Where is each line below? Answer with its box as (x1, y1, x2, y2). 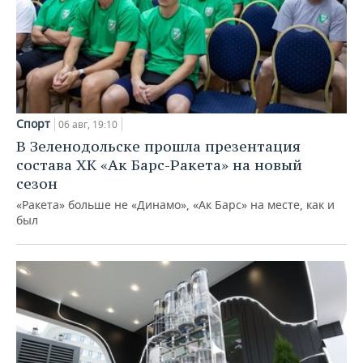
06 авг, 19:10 (58, 117, 117, 131)
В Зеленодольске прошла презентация (16, 136, 301, 156)
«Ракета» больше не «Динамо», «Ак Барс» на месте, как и (16, 196, 335, 212)
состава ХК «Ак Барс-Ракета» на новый (16, 155, 302, 174)
